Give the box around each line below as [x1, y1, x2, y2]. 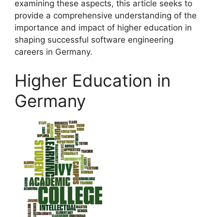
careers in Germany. [15, 46, 93, 57]
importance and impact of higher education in [15, 22, 192, 32]
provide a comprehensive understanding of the [15, 10, 197, 20]
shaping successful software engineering [15, 34, 173, 45]
